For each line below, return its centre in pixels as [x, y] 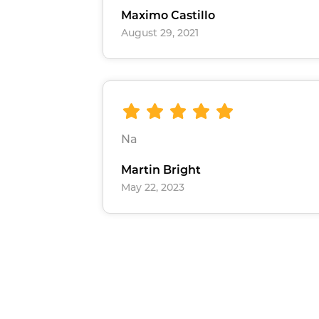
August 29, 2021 [160, 33]
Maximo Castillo [168, 16]
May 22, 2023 [153, 187]
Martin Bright [161, 169]
